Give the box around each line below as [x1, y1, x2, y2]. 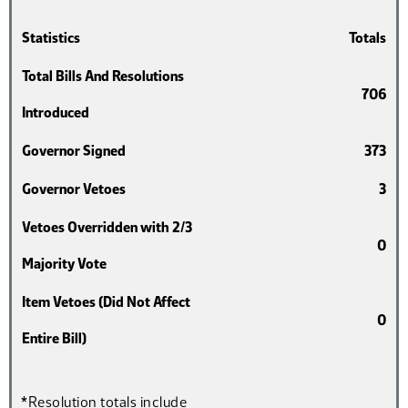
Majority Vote [22, 255, 107, 272]
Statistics [22, 29, 80, 46]
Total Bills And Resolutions [22, 67, 184, 85]
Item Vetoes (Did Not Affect [22, 293, 190, 311]
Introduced [22, 104, 89, 121]
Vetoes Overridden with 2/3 [22, 219, 192, 236]
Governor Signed [22, 142, 126, 159]
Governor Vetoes [22, 180, 126, 198]
